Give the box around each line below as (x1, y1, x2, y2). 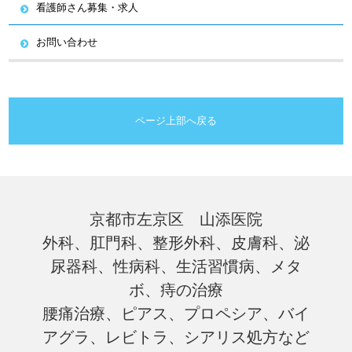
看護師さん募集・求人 (36, 2, 139, 14)
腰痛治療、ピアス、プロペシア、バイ (42, 305, 310, 323)
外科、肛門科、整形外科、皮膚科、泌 (42, 234, 310, 252)
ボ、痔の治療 (128, 281, 223, 299)
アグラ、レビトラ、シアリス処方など (42, 328, 310, 346)
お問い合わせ (36, 36, 98, 49)
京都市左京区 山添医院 (89, 211, 262, 229)
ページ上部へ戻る (135, 115, 217, 127)
